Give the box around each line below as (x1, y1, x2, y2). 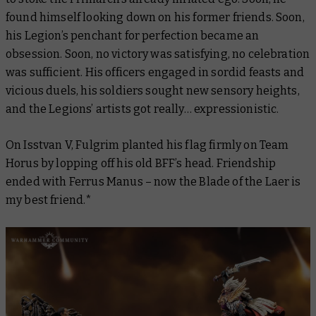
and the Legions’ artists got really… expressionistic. (6, 102, 279, 116)
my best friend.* (6, 193, 92, 207)
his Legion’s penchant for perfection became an (6, 28, 260, 42)
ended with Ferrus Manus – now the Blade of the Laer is (6, 174, 301, 188)
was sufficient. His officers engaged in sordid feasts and (6, 65, 305, 79)
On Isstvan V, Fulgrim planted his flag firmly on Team (6, 138, 289, 152)
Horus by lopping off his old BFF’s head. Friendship (6, 156, 276, 170)
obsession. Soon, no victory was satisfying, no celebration (6, 47, 310, 61)
